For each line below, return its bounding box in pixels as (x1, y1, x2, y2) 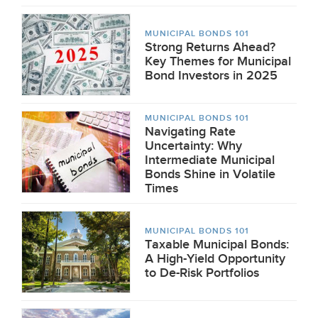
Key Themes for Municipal (145, 54, 291, 69)
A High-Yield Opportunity (145, 251, 285, 266)
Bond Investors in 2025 (145, 68, 278, 83)
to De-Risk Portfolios (145, 265, 259, 280)
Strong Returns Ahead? (145, 40, 275, 55)
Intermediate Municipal (145, 153, 275, 168)
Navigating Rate (145, 124, 236, 139)
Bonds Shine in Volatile (145, 167, 275, 182)
